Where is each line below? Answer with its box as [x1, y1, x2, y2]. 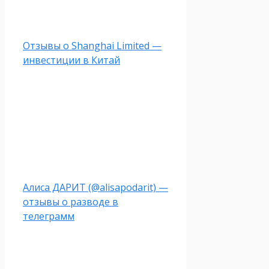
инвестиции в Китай [23, 53, 120, 67]
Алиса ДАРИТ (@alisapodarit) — [23, 181, 168, 195]
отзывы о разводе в [23, 195, 118, 209]
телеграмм [23, 210, 74, 223]
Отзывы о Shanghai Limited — [23, 39, 162, 53]
